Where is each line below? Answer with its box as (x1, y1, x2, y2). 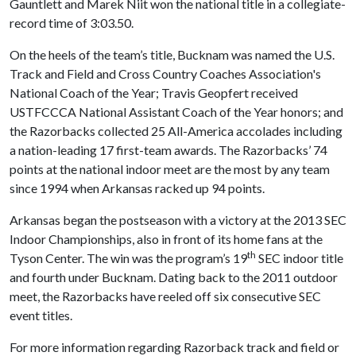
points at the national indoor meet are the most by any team (10, 161, 330, 176)
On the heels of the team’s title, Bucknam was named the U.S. (10, 47, 335, 62)
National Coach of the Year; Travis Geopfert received (10, 85, 298, 100)
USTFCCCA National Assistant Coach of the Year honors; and (10, 104, 343, 119)
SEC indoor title (256, 250, 343, 265)
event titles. (10, 308, 72, 323)
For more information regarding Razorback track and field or (10, 339, 339, 354)
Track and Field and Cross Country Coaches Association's (10, 66, 321, 81)
